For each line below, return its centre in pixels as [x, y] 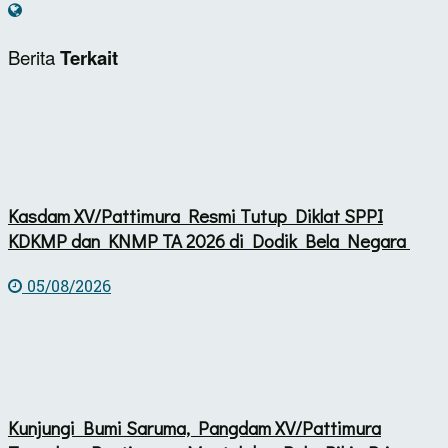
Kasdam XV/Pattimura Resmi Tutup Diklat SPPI [195, 216]
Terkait [89, 57]
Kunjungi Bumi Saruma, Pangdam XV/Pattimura [194, 427]
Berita [34, 56]
